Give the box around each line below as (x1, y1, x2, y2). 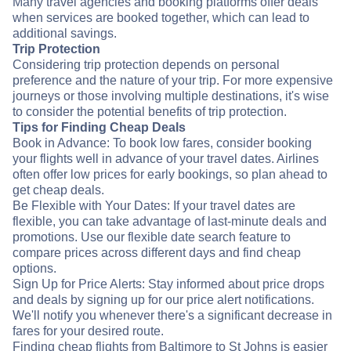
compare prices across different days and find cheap (13, 246, 301, 260)
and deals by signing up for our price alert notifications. (13, 293, 314, 307)
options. (13, 262, 56, 276)
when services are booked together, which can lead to (13, 11, 309, 25)
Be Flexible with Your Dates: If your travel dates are (13, 199, 295, 213)
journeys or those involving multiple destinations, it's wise (13, 89, 329, 103)
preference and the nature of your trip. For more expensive (13, 74, 333, 88)
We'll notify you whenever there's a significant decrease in (13, 309, 332, 323)
